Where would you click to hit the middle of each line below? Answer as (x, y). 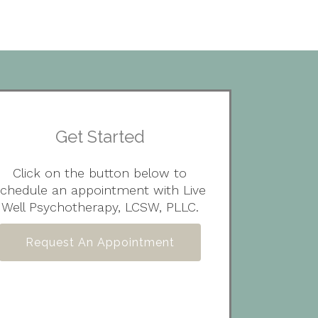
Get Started (100, 137)
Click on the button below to (100, 173)
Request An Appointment (100, 242)
